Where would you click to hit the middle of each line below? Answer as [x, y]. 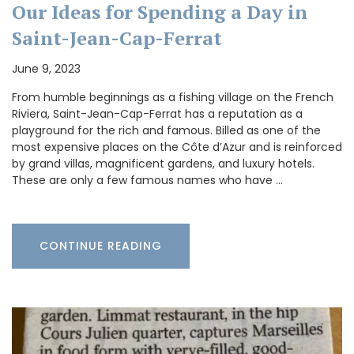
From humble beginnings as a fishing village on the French [173, 97]
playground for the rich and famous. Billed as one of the [166, 130]
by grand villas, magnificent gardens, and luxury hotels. [163, 163]
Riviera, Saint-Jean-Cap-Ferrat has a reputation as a [157, 113]
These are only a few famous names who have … [147, 180]
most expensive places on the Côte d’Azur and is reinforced [177, 147]
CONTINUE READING [101, 245]
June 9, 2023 [46, 68]
